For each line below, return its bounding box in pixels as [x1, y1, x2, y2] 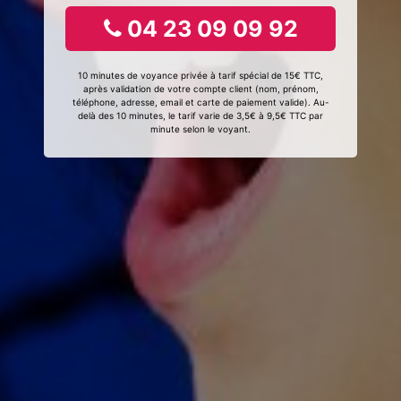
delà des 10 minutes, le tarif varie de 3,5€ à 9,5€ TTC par [78, 110, 323, 121]
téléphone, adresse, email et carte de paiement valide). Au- [72, 97, 329, 107]
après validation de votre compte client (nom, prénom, [82, 83, 319, 94]
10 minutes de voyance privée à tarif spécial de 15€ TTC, [78, 70, 323, 81]
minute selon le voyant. [150, 124, 251, 134]
